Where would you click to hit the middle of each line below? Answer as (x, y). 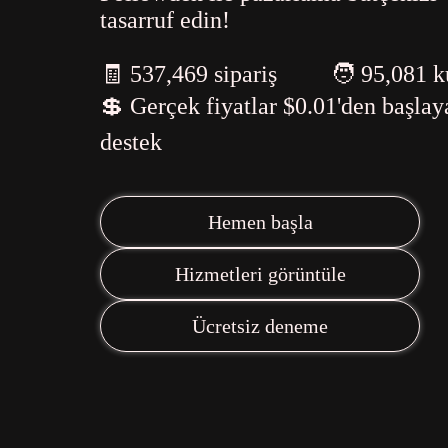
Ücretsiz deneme (260, 325)
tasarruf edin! (165, 20)
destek (131, 142)
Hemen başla (260, 221)
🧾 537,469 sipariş (191, 74)
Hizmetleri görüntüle (260, 273)
